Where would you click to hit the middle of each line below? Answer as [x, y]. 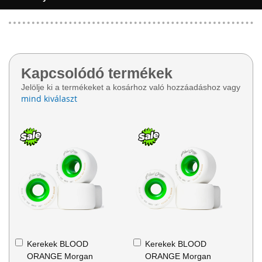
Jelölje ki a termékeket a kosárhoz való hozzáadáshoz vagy [131, 87]
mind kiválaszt [49, 99]
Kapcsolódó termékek [97, 73]
